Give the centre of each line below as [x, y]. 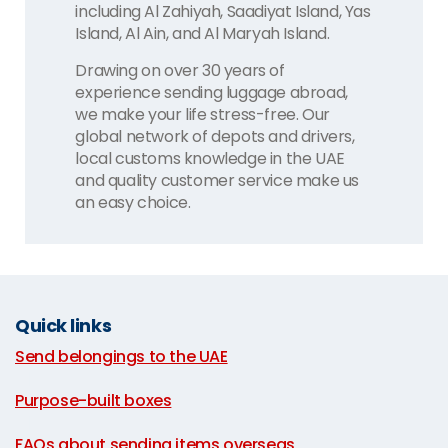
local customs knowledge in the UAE [210, 158]
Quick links [63, 325]
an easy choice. [133, 202]
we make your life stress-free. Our [202, 114]
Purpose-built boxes [93, 400]
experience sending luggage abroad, [211, 92]
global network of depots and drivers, [215, 136]
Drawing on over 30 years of [180, 70]
